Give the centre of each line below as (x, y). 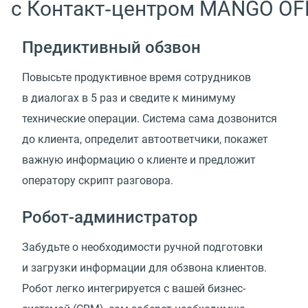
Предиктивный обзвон (111, 48)
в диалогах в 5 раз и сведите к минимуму (129, 98)
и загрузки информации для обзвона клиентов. (144, 267)
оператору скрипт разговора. (98, 181)
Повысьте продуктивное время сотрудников (136, 78)
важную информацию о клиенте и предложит (139, 160)
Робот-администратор (110, 217)
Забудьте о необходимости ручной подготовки (142, 247)
